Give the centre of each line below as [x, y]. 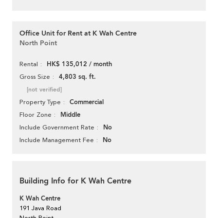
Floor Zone [36, 115]
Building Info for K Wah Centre [75, 181]
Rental [29, 64]
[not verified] [44, 90]
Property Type [40, 102]
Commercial [87, 102]
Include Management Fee [57, 140]
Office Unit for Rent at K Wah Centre [78, 34]
